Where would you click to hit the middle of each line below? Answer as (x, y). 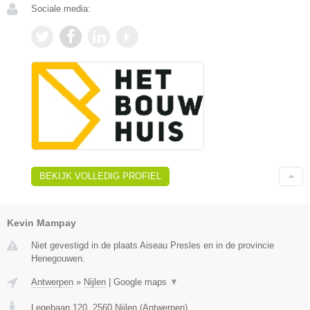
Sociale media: (61, 8)
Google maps (142, 282)
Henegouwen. (58, 258)
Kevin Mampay (42, 222)
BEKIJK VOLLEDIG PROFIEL (100, 176)
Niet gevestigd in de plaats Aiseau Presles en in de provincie (153, 245)
